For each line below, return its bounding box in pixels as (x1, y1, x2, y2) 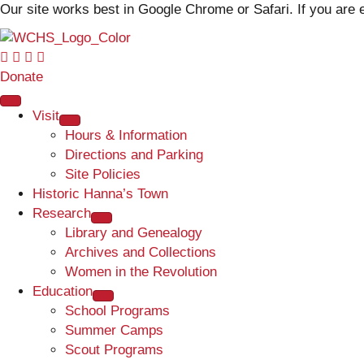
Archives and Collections (65, 244, 216, 260)
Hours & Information (65, 127, 187, 143)
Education (32, 283, 93, 299)
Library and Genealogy (65, 224, 202, 240)
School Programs (65, 302, 170, 318)
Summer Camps (65, 322, 163, 338)
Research (32, 205, 91, 221)
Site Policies (65, 166, 141, 182)
